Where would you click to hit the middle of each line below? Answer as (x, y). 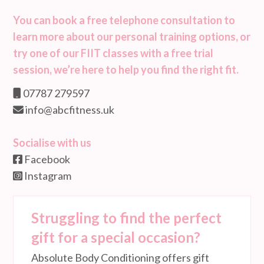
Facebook (46, 159)
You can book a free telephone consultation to (124, 20)
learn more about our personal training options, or (132, 36)
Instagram (47, 175)
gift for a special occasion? (116, 237)
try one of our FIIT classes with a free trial (113, 53)
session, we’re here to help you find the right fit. (126, 69)
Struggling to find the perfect (126, 217)
